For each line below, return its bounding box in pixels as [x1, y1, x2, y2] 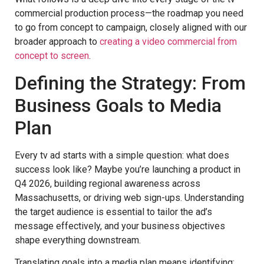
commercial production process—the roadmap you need [15, 8, 243, 19]
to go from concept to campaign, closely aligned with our [15, 22, 247, 34]
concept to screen [15, 50, 89, 62]
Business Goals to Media [15, 94, 222, 117]
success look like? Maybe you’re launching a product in [15, 163, 240, 175]
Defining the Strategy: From [15, 71, 246, 94]
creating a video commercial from [100, 36, 237, 48]
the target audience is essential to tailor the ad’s [15, 206, 212, 217]
